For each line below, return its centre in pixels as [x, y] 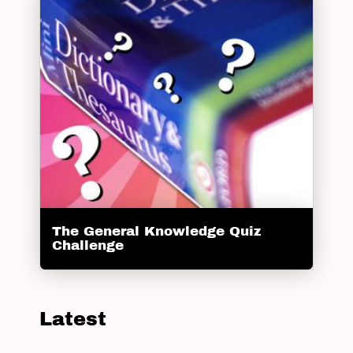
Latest [73, 320]
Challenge [88, 246]
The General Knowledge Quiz [156, 232]
